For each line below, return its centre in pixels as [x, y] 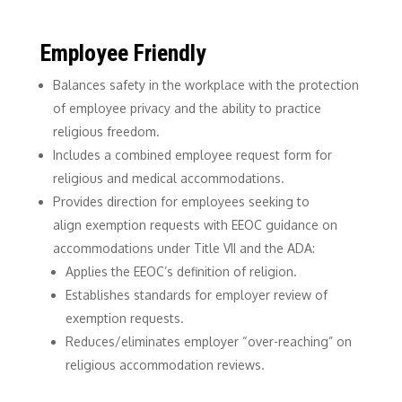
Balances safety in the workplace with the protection [205, 84]
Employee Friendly [123, 52]
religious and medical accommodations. [168, 178]
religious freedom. [106, 131]
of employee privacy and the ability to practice [187, 108]
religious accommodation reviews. [165, 364]
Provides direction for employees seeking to [181, 201]
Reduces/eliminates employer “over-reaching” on [208, 341]
